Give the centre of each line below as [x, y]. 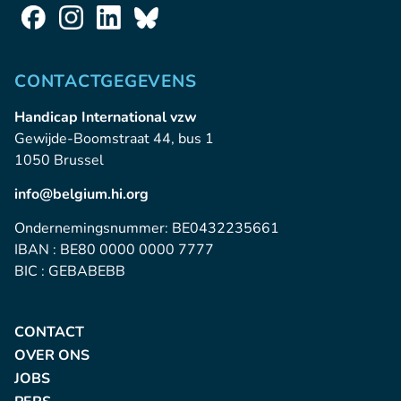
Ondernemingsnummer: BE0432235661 [147, 229]
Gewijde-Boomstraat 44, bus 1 [114, 139]
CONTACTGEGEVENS [106, 82]
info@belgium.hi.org [81, 195]
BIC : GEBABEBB [70, 272]
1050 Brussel [59, 161]
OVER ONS [52, 356]
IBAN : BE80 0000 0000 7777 [114, 250]
